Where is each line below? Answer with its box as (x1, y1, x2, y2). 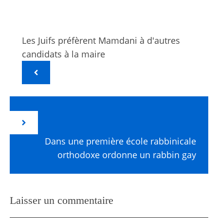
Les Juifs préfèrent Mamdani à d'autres (22, 35, 180, 47)
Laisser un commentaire (10, 194, 113, 207)
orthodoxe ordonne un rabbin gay (57, 149, 196, 161)
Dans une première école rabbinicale (45, 135, 196, 147)
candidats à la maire (22, 48, 105, 60)
